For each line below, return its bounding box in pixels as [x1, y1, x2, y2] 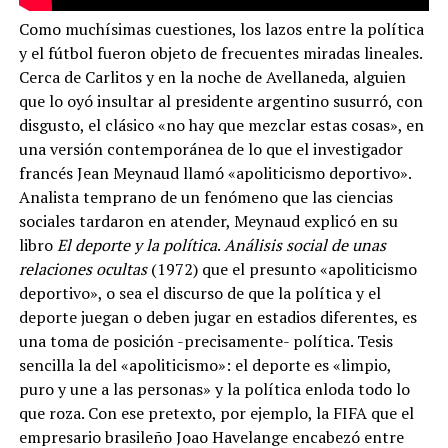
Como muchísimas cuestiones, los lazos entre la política [18, 17, 424, 40]
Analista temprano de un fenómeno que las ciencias [18, 185, 393, 208]
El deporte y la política [56, 233, 217, 256]
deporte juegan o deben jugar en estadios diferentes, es [18, 305, 417, 328]
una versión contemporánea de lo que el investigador [18, 137, 403, 160]
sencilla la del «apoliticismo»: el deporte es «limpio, [18, 353, 391, 376]
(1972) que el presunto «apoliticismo [146, 257, 417, 280]
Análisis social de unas [223, 233, 386, 256]
